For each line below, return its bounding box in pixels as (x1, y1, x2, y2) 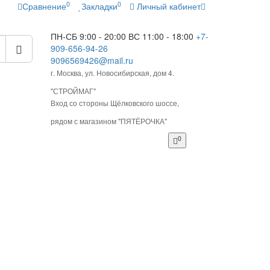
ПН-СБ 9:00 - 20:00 (50, 30, 126, 42)
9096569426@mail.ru (50, 54, 133, 66)
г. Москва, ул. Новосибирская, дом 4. (50, 67, 174, 78)
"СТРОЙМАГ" (50, 86, 98, 96)
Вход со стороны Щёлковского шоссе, (50, 98, 179, 108)
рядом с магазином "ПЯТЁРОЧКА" (50, 116, 167, 126)
